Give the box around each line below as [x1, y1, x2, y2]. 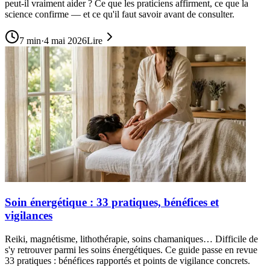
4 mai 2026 [44, 36, 87, 46]
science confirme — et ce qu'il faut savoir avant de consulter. [5, 9, 234, 20]
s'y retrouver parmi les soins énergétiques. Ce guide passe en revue [5, 244, 257, 255]
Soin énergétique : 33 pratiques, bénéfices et [5, 196, 219, 209]
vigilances [5, 209, 52, 222]
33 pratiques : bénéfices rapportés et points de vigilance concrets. [5, 255, 250, 266]
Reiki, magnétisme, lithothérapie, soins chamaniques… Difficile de [5, 233, 258, 244]
